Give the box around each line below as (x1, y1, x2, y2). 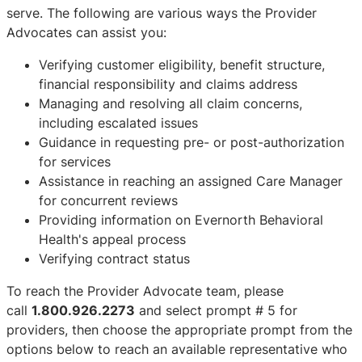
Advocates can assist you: (6, 24, 166, 40)
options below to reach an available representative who (6, 341, 347, 357)
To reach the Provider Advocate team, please (6, 283, 284, 299)
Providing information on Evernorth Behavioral (39, 212, 323, 228)
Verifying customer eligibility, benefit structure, (39, 57, 325, 73)
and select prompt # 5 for (135, 302, 297, 318)
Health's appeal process (39, 231, 186, 247)
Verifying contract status (39, 250, 190, 267)
